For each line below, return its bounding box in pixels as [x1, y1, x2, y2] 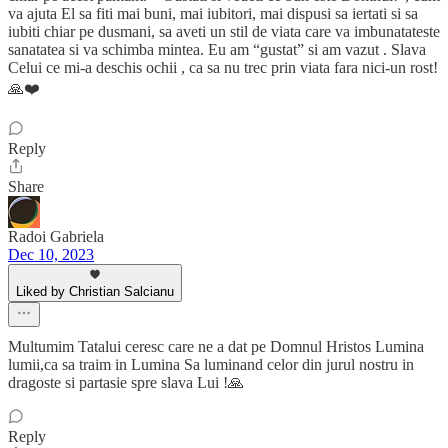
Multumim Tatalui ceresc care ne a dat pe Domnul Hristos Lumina [8, 337, 424, 355]
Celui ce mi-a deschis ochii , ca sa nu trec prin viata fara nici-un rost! [8, 58, 438, 76]
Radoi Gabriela [8, 227, 104, 245]
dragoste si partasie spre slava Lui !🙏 [8, 373, 244, 391]
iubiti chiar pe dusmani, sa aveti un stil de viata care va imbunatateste [8, 22, 440, 40]
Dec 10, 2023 [8, 245, 94, 263]
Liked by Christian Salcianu [16, 283, 174, 299]
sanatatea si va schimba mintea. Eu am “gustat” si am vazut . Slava [8, 40, 426, 58]
